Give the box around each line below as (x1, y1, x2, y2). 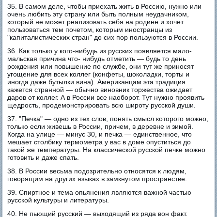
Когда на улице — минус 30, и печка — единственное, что (7, 130, 192, 138)
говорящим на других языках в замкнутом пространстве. (7, 174, 187, 183)
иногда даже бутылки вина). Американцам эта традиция (7, 77, 186, 86)
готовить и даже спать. (7, 153, 79, 161)
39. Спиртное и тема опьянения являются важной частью (7, 188, 192, 196)
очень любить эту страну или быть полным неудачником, (7, 10, 189, 18)
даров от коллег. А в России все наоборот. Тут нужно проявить (7, 93, 205, 101)
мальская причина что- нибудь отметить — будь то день (7, 54, 186, 62)
